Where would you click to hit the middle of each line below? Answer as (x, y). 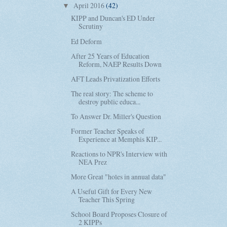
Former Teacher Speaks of (108, 131)
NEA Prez (93, 162)
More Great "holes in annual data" (119, 177)
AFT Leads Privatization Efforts (116, 79)
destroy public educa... (110, 101)
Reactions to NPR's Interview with (119, 154)
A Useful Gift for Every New (112, 192)
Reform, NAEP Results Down (120, 64)
